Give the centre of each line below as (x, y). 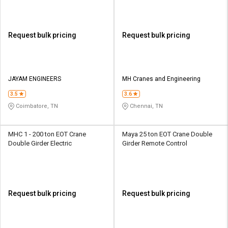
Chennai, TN (146, 106)
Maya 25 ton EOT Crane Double (167, 134)
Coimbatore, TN (36, 106)
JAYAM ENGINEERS (35, 79)
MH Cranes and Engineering (161, 79)
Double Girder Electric (40, 144)
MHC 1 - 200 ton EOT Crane (47, 134)
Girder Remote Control (155, 144)
